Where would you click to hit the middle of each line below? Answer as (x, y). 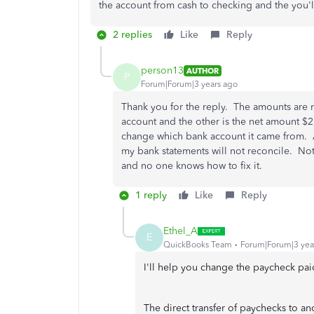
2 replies (132, 34)
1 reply (151, 195)
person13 (162, 71)
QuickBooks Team (198, 245)
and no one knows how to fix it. (192, 165)
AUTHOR (203, 70)
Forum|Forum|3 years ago (189, 84)
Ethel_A (180, 231)
